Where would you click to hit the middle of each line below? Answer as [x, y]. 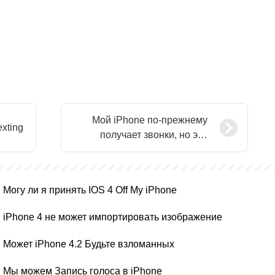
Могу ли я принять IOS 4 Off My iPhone [90, 190]
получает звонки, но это [154, 135]
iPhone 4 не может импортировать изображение [113, 217]
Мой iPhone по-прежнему [150, 120]
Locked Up [184, 149]
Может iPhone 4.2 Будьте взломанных [89, 244]
